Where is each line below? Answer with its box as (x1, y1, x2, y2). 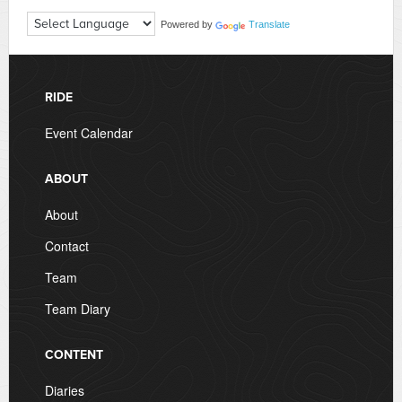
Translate (248, 19, 290, 31)
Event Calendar (44, 124, 133, 143)
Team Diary (44, 300, 110, 319)
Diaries (44, 381, 84, 400)
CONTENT (44, 347, 103, 363)
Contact (44, 237, 89, 256)
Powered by (154, 19, 215, 31)
